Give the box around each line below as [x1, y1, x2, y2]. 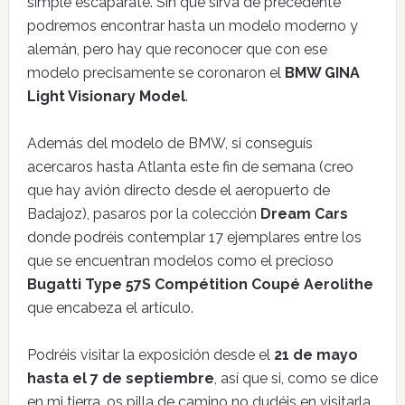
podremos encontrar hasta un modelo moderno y [26, 17, 358, 34]
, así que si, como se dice [213, 370, 378, 387]
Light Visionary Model [26, 88, 185, 105]
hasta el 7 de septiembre [26, 370, 214, 387]
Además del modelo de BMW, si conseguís [26, 135, 313, 152]
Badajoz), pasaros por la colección [26, 205, 260, 222]
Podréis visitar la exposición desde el [26, 346, 274, 363]
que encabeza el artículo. [26, 299, 193, 316]
